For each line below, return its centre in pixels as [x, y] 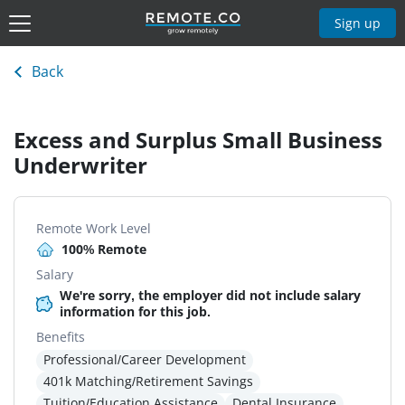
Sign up [358, 23]
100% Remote [104, 250]
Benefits [61, 337]
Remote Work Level [94, 229]
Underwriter [80, 165]
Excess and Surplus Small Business [198, 140]
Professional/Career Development [145, 360]
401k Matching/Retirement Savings [148, 381]
